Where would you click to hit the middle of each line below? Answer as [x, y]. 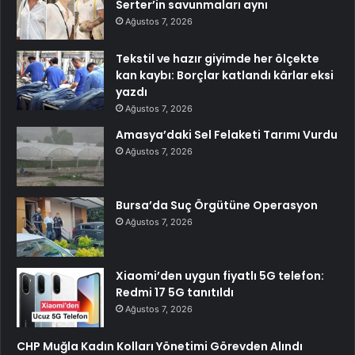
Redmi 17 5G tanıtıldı [175, 293]
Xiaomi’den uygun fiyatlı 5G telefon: [220, 276]
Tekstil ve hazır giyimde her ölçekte [218, 59]
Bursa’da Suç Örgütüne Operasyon [217, 206]
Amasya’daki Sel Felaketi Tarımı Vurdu [227, 135]
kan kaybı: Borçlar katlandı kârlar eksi [225, 76]
